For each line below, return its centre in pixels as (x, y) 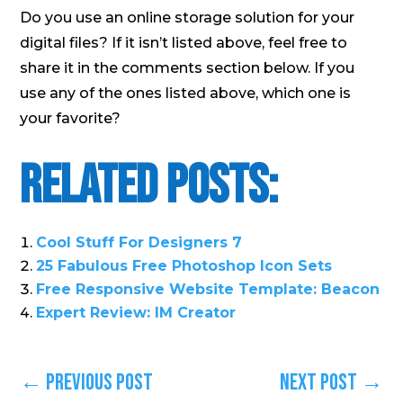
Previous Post (100, 383)
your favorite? (71, 119)
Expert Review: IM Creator (136, 313)
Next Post (318, 383)
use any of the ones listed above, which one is (186, 94)
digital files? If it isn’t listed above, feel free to (184, 43)
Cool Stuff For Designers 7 (139, 243)
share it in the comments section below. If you (188, 68)
